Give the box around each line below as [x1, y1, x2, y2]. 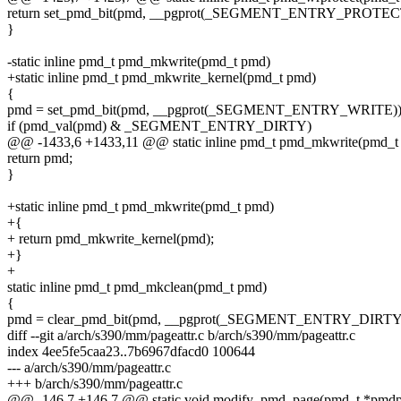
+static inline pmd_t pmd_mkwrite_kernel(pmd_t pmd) [7, 70, 316, 86]
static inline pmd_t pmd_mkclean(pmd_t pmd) [7, 279, 267, 295]
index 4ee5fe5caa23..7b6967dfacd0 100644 [7, 344, 255, 360]
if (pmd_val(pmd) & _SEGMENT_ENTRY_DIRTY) [7, 118, 311, 134]
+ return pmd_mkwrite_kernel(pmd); [7, 231, 214, 247]
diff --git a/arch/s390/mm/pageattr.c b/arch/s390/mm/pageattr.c [7, 328, 355, 344]
